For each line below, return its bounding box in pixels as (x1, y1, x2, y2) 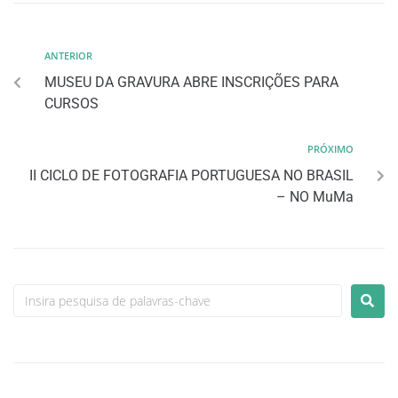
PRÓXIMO (307, 141, 354, 155)
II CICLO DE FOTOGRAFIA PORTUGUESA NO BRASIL (29, 166, 354, 184)
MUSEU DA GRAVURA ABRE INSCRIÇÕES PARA (44, 73, 338, 91)
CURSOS (44, 94, 99, 112)
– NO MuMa (276, 187, 354, 205)
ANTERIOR (44, 48, 92, 62)
